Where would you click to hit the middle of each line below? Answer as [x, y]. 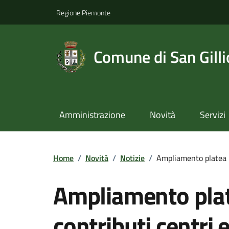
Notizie [132, 158]
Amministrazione [92, 115]
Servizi [212, 115]
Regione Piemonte [83, 12]
